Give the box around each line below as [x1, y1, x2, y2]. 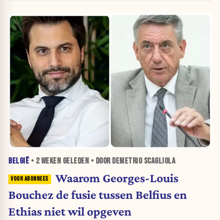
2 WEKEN [35, 156, 61, 166]
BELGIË [8, 156, 29, 166]
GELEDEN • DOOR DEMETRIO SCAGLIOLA [61, 156, 175, 166]
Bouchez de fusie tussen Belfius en [8, 187, 187, 201]
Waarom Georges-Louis [55, 170, 178, 185]
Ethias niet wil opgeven [8, 204, 132, 218]
